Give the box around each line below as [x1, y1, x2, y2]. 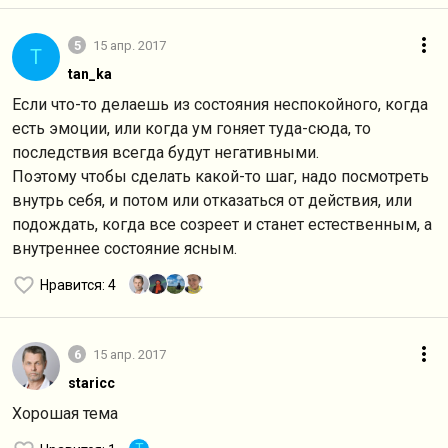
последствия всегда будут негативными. [12, 143, 319, 162]
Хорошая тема [12, 404, 118, 423]
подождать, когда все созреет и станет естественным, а [12, 215, 432, 234]
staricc [68, 375, 115, 391]
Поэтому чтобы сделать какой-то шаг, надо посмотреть [12, 167, 429, 186]
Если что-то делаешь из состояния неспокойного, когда [12, 95, 428, 114]
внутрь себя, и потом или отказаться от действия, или [12, 191, 412, 210]
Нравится [40, 277, 102, 293]
